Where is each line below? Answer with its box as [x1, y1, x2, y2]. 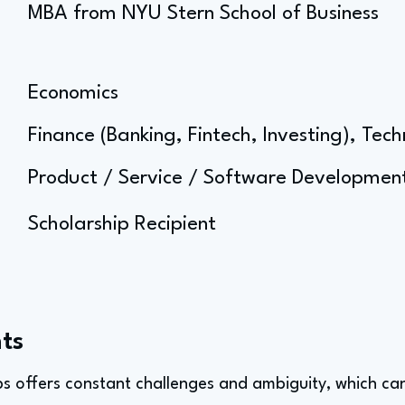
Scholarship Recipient [28, 214, 216, 234]
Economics [28, 83, 118, 103]
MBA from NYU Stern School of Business [28, 4, 379, 24]
